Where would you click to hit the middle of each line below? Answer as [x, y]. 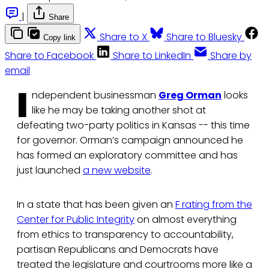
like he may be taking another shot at [119, 110]
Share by [231, 56]
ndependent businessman [95, 95]
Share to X [123, 37]
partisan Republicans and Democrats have [118, 250]
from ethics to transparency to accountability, [125, 235]
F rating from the [214, 205]
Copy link [59, 38]
